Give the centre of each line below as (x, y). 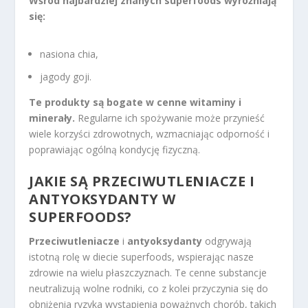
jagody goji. (66, 76)
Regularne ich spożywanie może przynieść (170, 118)
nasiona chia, (69, 54)
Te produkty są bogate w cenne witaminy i (135, 102)
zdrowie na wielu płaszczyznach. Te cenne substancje (148, 272)
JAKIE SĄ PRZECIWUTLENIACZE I (142, 181)
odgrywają (227, 241)
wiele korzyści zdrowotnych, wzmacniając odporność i (150, 133)
